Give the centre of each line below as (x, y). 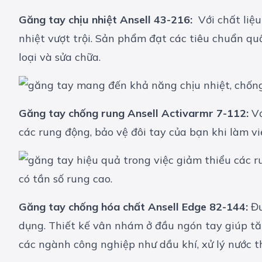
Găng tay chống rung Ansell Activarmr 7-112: (135, 113)
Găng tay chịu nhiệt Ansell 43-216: (107, 20)
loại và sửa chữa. (60, 57)
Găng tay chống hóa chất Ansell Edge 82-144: (133, 207)
